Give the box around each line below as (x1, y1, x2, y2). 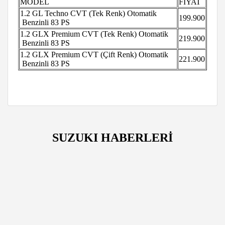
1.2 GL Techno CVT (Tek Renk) (20, 9, 125, 18)
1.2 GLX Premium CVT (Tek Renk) (20, 29, 137, 38)
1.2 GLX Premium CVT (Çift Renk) (20, 50, 137, 59)
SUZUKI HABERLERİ (52, 131, 173, 144)
